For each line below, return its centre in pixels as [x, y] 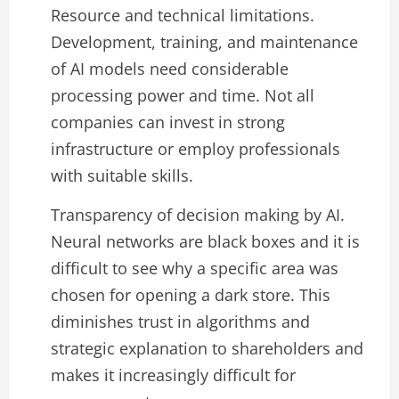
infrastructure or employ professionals [195, 149]
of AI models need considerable [170, 69]
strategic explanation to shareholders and [207, 348]
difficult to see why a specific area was [195, 268]
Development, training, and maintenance [204, 42]
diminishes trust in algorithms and [180, 321]
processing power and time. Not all [183, 96]
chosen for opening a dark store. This [191, 294]
